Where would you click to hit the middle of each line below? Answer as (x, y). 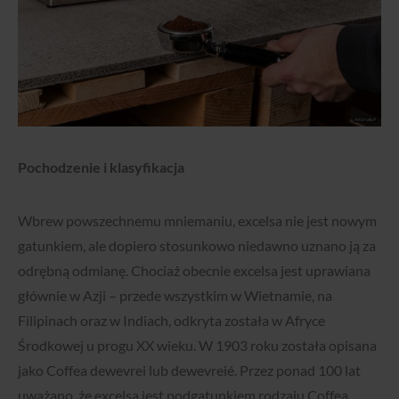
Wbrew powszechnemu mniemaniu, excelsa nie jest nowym (197, 221)
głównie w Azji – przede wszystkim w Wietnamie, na (175, 296)
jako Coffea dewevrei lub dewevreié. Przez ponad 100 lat (189, 370)
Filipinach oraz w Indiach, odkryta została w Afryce (171, 321)
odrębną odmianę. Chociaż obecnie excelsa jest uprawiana (194, 271)
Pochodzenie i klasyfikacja (101, 167)
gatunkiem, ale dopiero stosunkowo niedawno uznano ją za (197, 246)
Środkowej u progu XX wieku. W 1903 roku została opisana (197, 346)
